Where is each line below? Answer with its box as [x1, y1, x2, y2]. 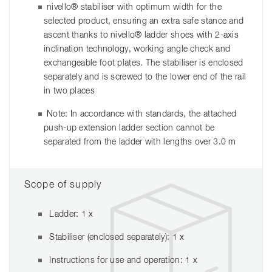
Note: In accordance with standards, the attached [47, 110, 237, 119]
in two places [44, 87, 95, 96]
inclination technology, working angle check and [44, 45, 231, 54]
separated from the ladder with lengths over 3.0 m [44, 138, 236, 147]
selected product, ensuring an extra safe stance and [44, 17, 244, 26]
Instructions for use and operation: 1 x [47, 256, 197, 265]
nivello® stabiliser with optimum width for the [47, 3, 222, 12]
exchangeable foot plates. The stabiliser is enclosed [44, 59, 243, 68]
